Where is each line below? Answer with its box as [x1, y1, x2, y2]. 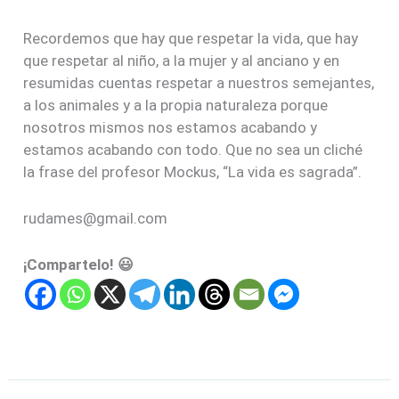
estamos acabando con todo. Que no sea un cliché [23, 140, 363, 159]
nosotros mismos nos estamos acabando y [23, 118, 318, 136]
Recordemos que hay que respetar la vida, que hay [23, 28, 359, 47]
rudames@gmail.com [23, 208, 168, 227]
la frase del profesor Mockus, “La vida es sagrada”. [23, 162, 362, 181]
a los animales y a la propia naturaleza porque [23, 95, 329, 114]
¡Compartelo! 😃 [23, 255, 134, 273]
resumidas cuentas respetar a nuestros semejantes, [23, 73, 375, 92]
